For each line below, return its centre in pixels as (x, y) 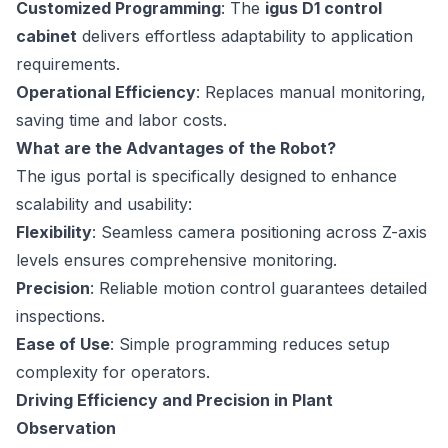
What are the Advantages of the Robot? (176, 147)
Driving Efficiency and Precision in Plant (174, 399)
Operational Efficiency (106, 91)
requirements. (68, 63)
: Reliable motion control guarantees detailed (258, 287)
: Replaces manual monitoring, (311, 91)
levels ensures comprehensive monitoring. (176, 259)
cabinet (46, 35)
